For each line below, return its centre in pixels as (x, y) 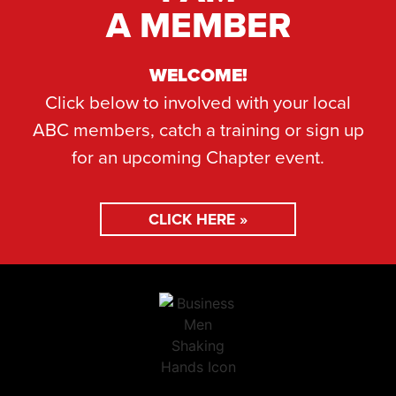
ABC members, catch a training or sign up (198, 129)
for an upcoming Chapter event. (198, 157)
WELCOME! (198, 75)
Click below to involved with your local (198, 102)
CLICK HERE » (198, 219)
